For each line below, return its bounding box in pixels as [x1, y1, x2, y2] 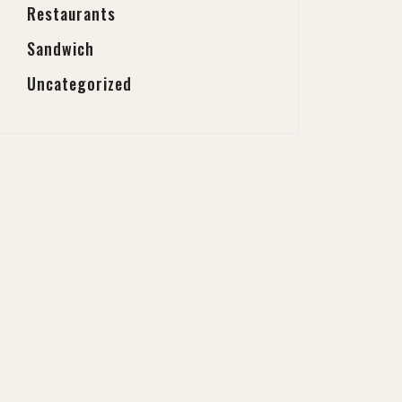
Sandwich [27, 37, 94, 60]
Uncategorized [27, 72, 132, 95]
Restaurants [27, 2, 116, 25]
